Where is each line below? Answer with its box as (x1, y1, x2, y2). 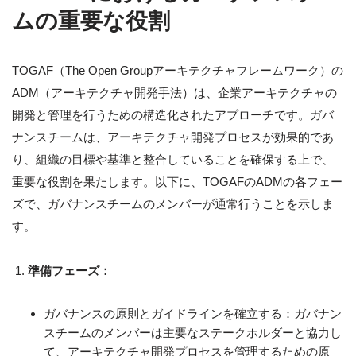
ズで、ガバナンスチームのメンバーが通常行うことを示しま (12, 197, 334, 211)
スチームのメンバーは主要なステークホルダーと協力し (44, 326, 342, 340)
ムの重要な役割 (12, 9, 170, 34)
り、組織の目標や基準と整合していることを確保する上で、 (12, 153, 334, 167)
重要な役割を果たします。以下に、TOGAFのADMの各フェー (12, 175, 342, 189)
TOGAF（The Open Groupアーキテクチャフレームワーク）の (12, 64, 343, 78)
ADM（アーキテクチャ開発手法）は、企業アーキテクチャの (12, 86, 337, 100)
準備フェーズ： (28, 264, 111, 278)
